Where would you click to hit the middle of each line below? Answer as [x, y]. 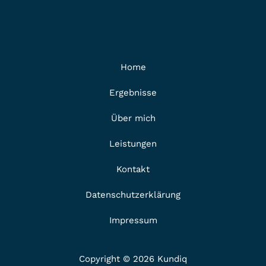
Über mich [133, 118]
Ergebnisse [133, 92]
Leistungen [133, 143]
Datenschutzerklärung [133, 194]
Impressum [133, 220]
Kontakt [133, 169]
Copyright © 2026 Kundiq [133, 259]
